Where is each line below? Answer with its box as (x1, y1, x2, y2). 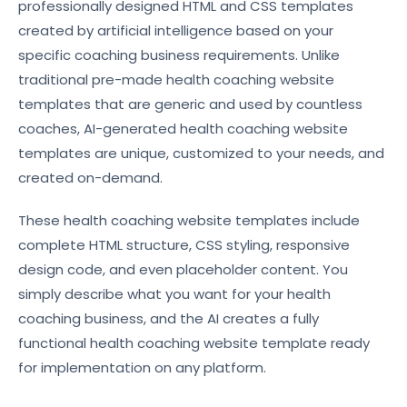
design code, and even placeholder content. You (18, 260, 348, 279)
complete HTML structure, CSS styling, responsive (18, 235, 350, 254)
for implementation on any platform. (18, 358, 266, 377)
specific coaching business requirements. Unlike (18, 45, 340, 65)
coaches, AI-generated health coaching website (18, 119, 348, 138)
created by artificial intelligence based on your (18, 21, 333, 40)
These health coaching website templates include (18, 211, 360, 230)
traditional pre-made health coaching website (18, 70, 334, 89)
